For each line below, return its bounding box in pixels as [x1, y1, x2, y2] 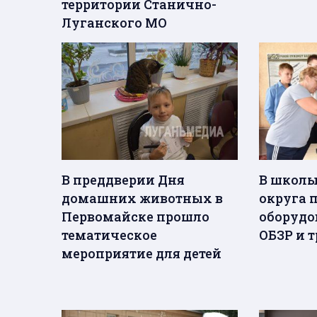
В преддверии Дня [62, 171, 185, 189]
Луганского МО [62, 14, 167, 32]
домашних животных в [62, 190, 223, 207]
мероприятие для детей [62, 245, 221, 263]
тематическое [62, 226, 157, 244]
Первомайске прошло [62, 208, 209, 226]
